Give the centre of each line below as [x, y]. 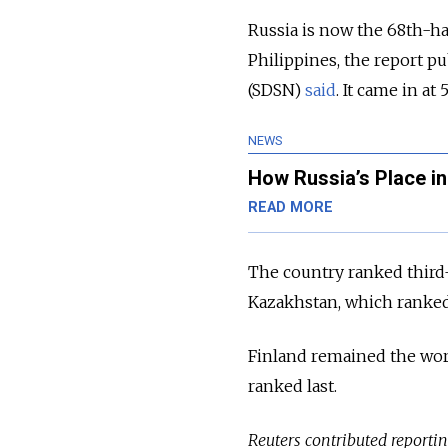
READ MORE [290, 208]
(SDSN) [276, 90]
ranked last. [292, 386]
